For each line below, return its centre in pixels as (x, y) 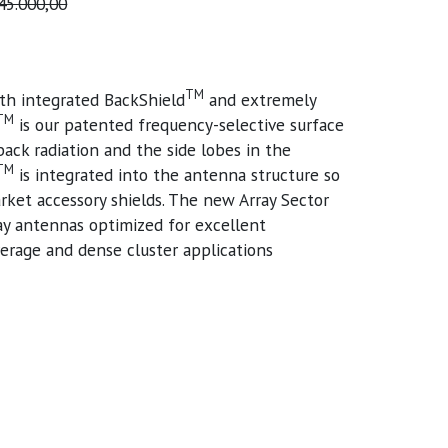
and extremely (260, 99)
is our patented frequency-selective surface (179, 124)
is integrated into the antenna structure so (177, 174)
